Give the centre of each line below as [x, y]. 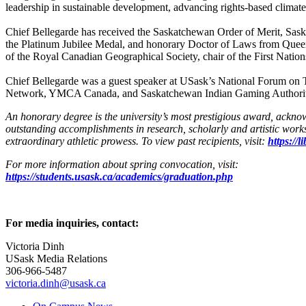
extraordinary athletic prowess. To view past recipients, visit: [137, 141]
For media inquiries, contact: [72, 223]
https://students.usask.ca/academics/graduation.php [119, 177]
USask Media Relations [59, 259]
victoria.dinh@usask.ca [56, 283]
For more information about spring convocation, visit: [122, 165]
